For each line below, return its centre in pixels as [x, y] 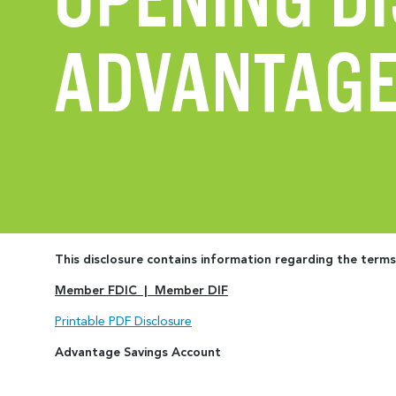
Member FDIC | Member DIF [141, 291]
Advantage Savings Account [138, 353]
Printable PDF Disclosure [123, 322]
